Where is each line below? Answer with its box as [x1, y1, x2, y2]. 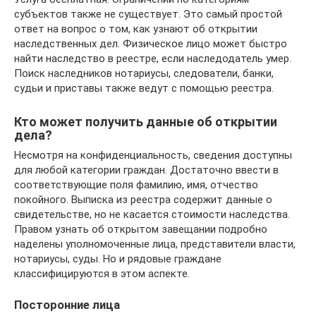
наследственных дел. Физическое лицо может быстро [14, 37, 287, 51]
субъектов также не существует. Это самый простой [14, 8, 282, 21]
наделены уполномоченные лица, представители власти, [14, 238, 296, 251]
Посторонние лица [14, 298, 120, 312]
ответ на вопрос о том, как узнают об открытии [14, 23, 257, 36]
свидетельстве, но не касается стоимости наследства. [14, 208, 290, 221]
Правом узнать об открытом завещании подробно [14, 223, 267, 236]
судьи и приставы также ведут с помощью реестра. [14, 82, 274, 95]
